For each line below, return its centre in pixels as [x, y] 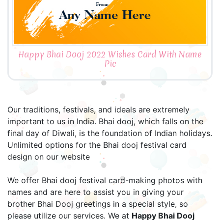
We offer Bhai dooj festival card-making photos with [105, 180]
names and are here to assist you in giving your [96, 192]
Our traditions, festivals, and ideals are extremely [98, 110]
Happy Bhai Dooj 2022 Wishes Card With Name [110, 54]
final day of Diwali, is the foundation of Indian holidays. [110, 133]
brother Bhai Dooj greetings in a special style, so [98, 204]
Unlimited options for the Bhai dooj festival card [97, 145]
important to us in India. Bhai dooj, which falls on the [105, 121]
